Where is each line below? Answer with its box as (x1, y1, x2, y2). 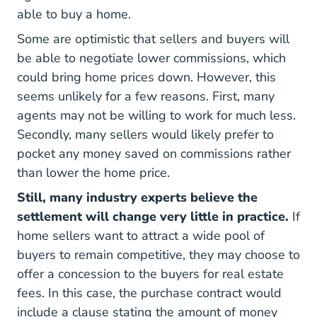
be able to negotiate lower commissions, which (17, 50, 286, 67)
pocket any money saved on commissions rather (17, 145, 291, 162)
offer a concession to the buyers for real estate (17, 265, 284, 282)
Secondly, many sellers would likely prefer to (17, 126, 274, 143)
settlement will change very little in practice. (17, 208, 289, 225)
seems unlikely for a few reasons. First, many (17, 88, 275, 105)
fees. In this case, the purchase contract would (17, 284, 282, 301)
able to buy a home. (17, 6, 131, 23)
